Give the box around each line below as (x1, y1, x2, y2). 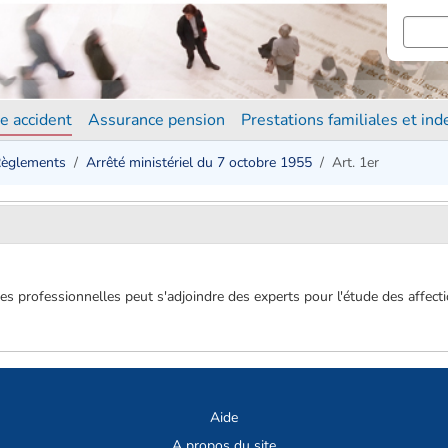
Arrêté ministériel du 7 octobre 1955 (86, 153, 312, 172)
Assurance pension (88, 109, 225, 131)
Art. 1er (332, 153, 379, 172)
